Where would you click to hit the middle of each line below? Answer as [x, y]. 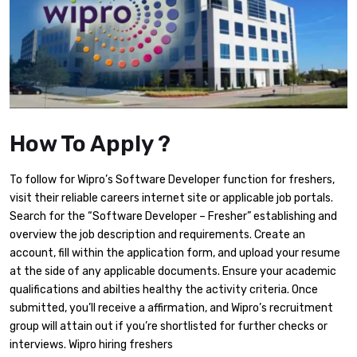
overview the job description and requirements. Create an [157, 234]
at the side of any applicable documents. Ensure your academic [173, 271]
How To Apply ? [90, 143]
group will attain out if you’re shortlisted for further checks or [169, 326]
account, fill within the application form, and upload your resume [175, 253]
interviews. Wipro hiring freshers [91, 344]
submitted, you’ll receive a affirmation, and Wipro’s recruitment [171, 308]
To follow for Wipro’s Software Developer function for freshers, [172, 179]
